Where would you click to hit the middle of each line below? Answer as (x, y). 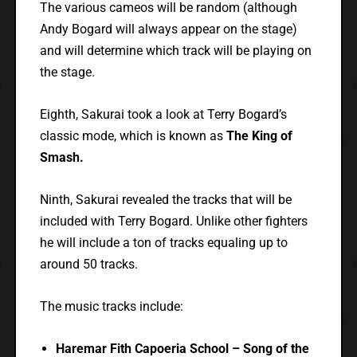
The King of (259, 136)
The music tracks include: (111, 307)
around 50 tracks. (88, 265)
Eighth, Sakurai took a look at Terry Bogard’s (163, 115)
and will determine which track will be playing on (175, 51)
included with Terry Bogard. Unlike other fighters (173, 222)
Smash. (61, 158)
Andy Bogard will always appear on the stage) (168, 29)
